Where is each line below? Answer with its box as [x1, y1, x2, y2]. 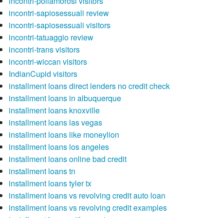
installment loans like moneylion [8, 129, 119, 141]
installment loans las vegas [8, 117, 102, 128]
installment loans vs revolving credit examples [8, 202, 167, 214]
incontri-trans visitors [8, 44, 80, 55]
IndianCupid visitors [8, 68, 77, 80]
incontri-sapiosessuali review [8, 7, 109, 19]
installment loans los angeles [8, 141, 109, 153]
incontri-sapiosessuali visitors [8, 19, 110, 31]
